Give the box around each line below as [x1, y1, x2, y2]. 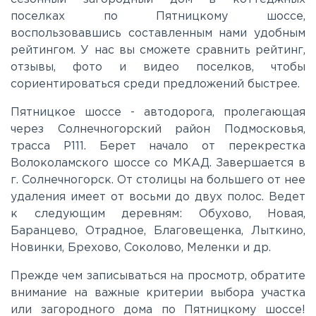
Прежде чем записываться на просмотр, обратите [11, 271, 305, 282]
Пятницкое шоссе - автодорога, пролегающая [11, 107, 305, 119]
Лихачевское [37, 56, 108, 66]
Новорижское [37, 185, 114, 195]
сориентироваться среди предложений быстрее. [11, 79, 300, 90]
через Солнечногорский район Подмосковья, [11, 124, 305, 135]
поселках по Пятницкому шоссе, [11, 11, 305, 23]
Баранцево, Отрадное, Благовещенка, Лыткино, [11, 226, 305, 237]
